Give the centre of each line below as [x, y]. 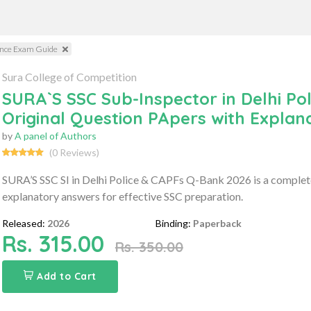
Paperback [218, 223]
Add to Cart [67, 276]
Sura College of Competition [69, 76]
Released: [23, 223]
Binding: [174, 223]
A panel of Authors [55, 135]
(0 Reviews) [74, 152]
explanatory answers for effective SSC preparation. [122, 196]
